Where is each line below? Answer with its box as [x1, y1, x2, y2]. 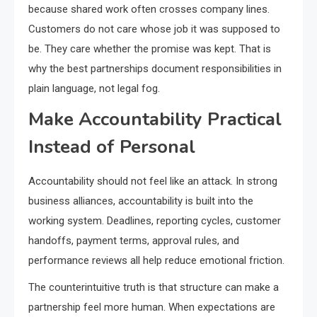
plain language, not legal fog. [28, 82, 160, 96]
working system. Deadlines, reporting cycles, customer [28, 214, 281, 228]
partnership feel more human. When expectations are [28, 301, 275, 314]
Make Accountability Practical [28, 107, 282, 132]
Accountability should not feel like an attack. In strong [28, 175, 277, 188]
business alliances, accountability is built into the [28, 195, 253, 208]
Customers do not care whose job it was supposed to [28, 23, 280, 36]
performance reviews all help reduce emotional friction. [28, 254, 284, 267]
